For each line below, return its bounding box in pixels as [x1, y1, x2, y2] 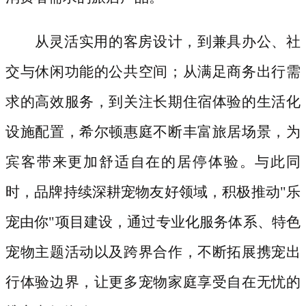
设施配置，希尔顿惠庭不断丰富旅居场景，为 [5, 124, 301, 141]
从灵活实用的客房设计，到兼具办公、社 [34, 33, 301, 51]
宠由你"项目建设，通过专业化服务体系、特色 [5, 214, 301, 231]
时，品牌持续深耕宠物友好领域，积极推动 [5, 184, 280, 201]
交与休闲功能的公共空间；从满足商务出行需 [5, 64, 301, 81]
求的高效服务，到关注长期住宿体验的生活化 [5, 94, 301, 111]
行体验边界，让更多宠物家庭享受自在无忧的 [5, 274, 301, 291]
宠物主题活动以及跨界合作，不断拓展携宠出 [5, 244, 301, 261]
